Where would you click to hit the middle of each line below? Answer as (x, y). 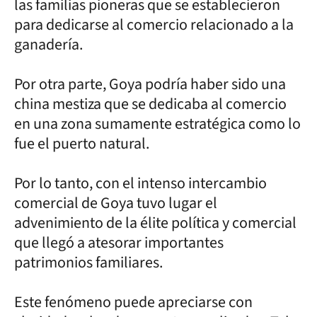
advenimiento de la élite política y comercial (155, 223)
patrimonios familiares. (88, 262)
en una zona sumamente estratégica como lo (157, 123)
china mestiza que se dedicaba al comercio (150, 104)
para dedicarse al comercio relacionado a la (154, 24)
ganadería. (50, 44)
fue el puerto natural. (82, 143)
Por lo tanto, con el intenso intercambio (140, 183)
